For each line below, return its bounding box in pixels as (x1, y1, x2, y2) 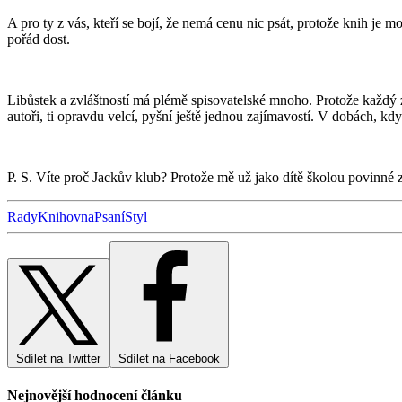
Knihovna (38, 209, 94, 225)
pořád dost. (7, 31, 70, 48)
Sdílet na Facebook (118, 352, 220, 366)
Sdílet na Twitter (16, 352, 100, 366)
